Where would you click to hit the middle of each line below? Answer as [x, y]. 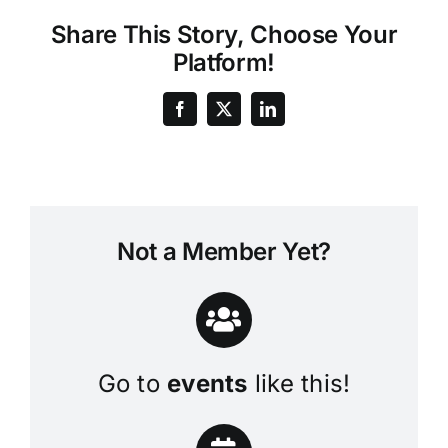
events [207, 383]
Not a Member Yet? [224, 251]
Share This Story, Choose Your [224, 34]
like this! [299, 383]
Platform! [224, 62]
